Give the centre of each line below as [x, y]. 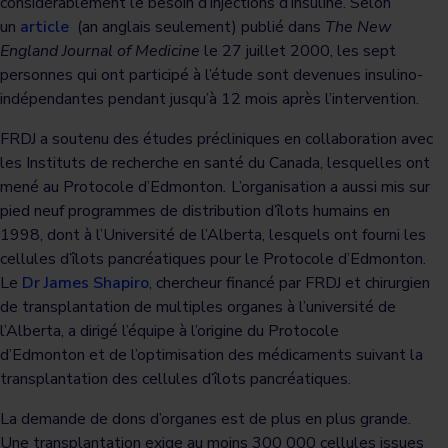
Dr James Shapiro [85, 283]
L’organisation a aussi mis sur [330, 187]
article [44, 27]
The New [358, 27]
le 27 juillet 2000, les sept [300, 51]
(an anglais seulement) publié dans [197, 27]
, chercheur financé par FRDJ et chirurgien [289, 283]
